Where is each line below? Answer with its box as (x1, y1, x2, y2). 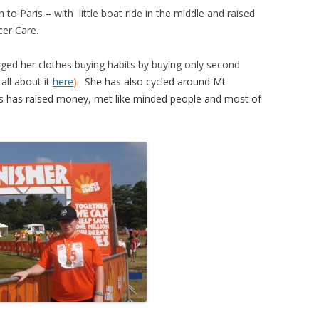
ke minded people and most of (120, 92, 261, 105)
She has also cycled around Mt (85, 75, 226, 88)
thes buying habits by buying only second (52, 58, 240, 71)
